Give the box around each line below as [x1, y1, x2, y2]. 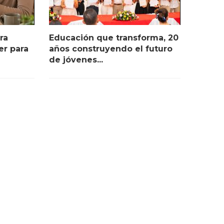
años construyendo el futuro [49, 44, 172, 54]
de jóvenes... [49, 55, 103, 65]
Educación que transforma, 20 [49, 33, 178, 43]
